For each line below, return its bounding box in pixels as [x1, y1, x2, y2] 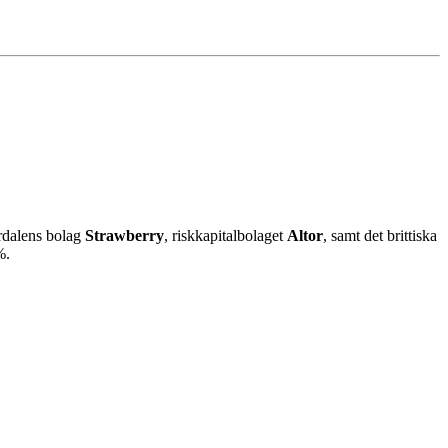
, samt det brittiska [323, 227, 437, 245]
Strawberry [85, 227, 164, 245]
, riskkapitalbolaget [164, 227, 287, 245]
